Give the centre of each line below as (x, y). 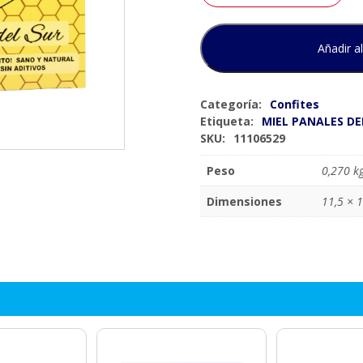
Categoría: (231, 104)
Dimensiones (244, 201)
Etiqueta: (226, 121)
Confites (294, 104)
